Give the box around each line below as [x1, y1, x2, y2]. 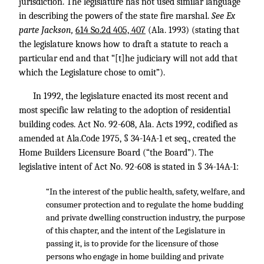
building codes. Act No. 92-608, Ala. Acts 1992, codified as [19, 119, 237, 130]
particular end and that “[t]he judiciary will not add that [19, 53, 237, 64]
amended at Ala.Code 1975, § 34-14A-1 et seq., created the [19, 133, 236, 144]
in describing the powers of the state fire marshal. [19, 11, 212, 21]
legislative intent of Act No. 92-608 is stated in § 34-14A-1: [19, 161, 239, 172]
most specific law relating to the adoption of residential [19, 105, 230, 115]
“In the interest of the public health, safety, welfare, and [45, 186, 245, 197]
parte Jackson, [19, 25, 75, 35]
